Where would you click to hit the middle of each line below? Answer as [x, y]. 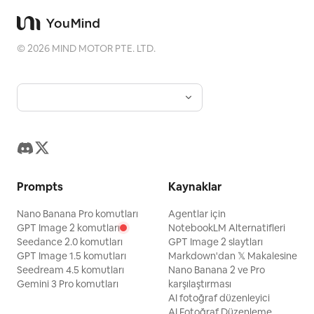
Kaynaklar [195, 187]
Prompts [40, 187]
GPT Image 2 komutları [68, 228]
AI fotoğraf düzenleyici [219, 298]
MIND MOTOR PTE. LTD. [103, 48]
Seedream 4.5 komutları [70, 270]
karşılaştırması [200, 284]
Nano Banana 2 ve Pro [217, 270]
